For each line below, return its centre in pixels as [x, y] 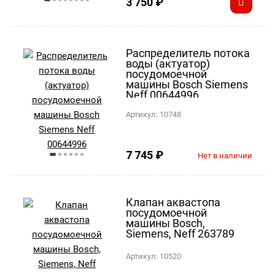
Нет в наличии [225, 155]
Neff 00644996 [163, 95]
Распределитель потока [188, 53]
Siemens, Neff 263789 [180, 233]
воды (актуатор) [168, 63]
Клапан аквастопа [173, 202]
